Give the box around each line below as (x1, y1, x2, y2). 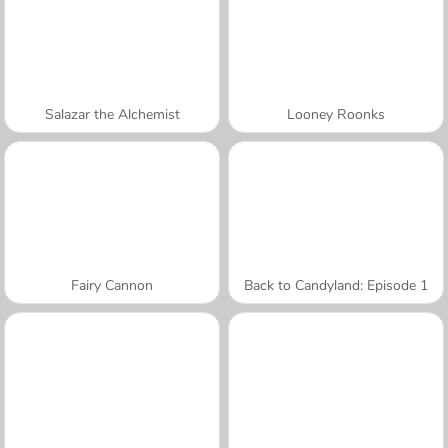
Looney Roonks (287, 104, 385, 124)
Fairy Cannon (71, 275, 153, 295)
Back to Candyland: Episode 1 (244, 275, 428, 295)
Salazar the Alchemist (44, 104, 180, 124)
